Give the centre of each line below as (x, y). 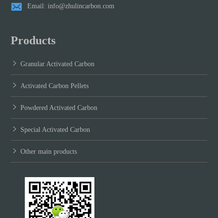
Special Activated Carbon (55, 129)
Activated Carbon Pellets (55, 86)
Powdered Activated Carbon (59, 108)
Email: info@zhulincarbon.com (71, 6)
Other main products (49, 151)
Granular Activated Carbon (58, 64)
